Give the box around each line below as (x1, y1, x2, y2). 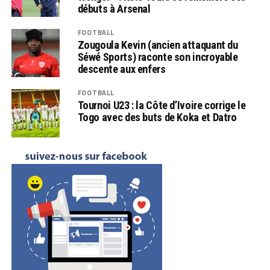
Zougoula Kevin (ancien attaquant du (77, 38, 238, 51)
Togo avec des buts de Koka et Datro (77, 110, 237, 124)
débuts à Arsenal (77, 2, 151, 15)
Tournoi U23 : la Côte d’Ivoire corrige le (77, 98, 246, 111)
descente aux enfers (77, 62, 166, 75)
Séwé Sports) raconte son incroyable (77, 50, 238, 63)
